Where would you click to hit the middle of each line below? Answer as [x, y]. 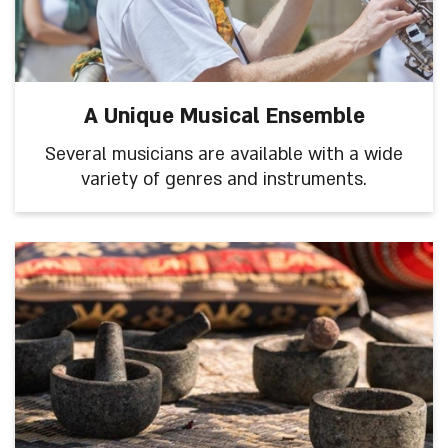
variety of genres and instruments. [224, 179]
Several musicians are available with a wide [224, 154]
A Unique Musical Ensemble [224, 116]
